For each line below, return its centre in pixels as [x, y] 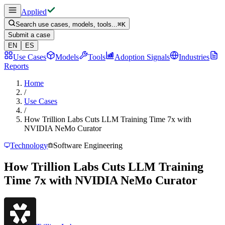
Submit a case [29, 35]
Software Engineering [88, 145]
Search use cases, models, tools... [67, 24]
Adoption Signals [142, 57]
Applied [34, 12]
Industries [194, 57]
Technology [29, 145]
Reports [16, 66]
